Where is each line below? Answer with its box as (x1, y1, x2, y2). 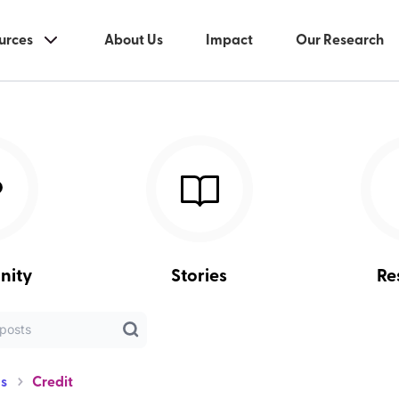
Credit (32, 375, 74, 389)
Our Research (295, 32, 384, 47)
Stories (171, 267, 228, 285)
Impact (205, 32, 253, 47)
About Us (103, 32, 163, 47)
